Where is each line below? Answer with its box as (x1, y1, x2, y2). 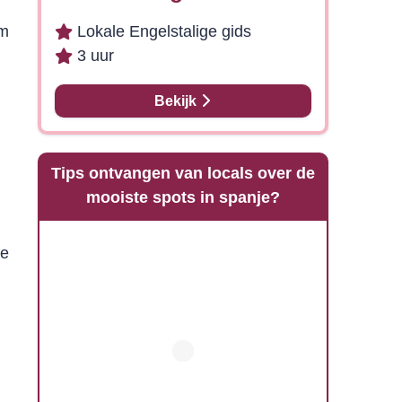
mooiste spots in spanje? (85, 188, 280, 206)
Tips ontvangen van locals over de (50, 164, 315, 182)
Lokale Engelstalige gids (76, 22, 251, 40)
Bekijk (154, 93, 201, 109)
